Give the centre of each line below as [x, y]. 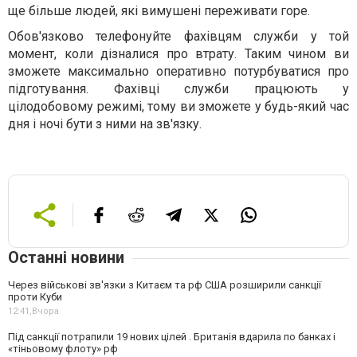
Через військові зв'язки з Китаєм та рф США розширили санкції [165, 284]
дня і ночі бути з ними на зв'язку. [105, 124]
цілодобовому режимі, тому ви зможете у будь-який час [178, 106]
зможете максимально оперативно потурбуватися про [178, 71]
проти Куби [35, 296]
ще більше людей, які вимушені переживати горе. [159, 10]
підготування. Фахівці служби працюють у [178, 88]
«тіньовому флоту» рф [63, 348]
